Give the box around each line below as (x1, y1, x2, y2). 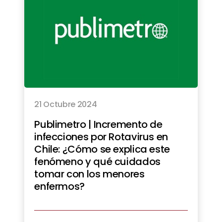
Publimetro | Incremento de (34, 117, 163, 131)
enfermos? (34, 179, 85, 193)
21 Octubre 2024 (34, 98, 97, 110)
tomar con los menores (34, 166, 145, 181)
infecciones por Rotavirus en (34, 129, 168, 144)
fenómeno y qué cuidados (34, 154, 161, 168)
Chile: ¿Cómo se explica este (34, 142, 170, 156)
